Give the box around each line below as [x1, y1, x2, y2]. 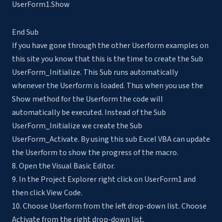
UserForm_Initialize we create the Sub [12, 120, 142, 132]
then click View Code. [12, 187, 82, 199]
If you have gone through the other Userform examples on [12, 40, 209, 52]
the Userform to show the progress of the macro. [12, 147, 178, 159]
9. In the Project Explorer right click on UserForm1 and [12, 174, 196, 185]
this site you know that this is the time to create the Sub [12, 54, 203, 65]
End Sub [12, 27, 39, 38]
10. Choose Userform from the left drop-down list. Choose [12, 201, 207, 212]
